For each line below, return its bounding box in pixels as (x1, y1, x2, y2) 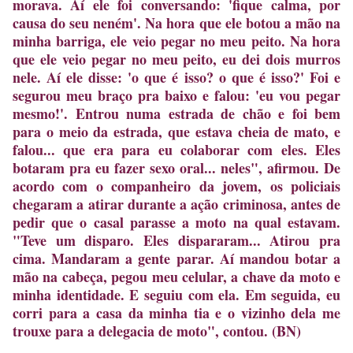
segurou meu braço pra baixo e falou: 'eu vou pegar (13, 85, 340, 106)
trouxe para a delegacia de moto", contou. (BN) (13, 321, 301, 342)
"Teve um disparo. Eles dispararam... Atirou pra (13, 230, 340, 251)
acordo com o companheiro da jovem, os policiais (13, 176, 340, 197)
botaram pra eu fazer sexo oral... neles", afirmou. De (13, 158, 340, 179)
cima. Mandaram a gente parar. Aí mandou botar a (13, 248, 340, 269)
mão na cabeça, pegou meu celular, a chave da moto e (13, 266, 340, 288)
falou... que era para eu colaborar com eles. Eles (13, 139, 340, 161)
